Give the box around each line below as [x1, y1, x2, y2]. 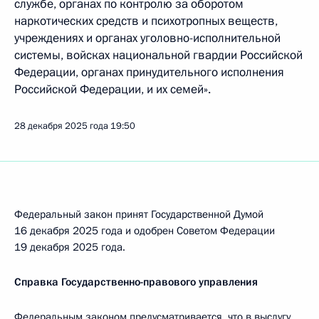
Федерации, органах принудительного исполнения [14, 64, 284, 80]
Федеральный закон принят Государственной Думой [14, 207, 263, 221]
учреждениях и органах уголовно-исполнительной [14, 30, 281, 46]
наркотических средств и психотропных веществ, [14, 13, 278, 29]
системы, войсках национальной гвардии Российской [14, 47, 303, 63]
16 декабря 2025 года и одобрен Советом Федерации [14, 224, 275, 238]
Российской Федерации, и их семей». [14, 81, 211, 98]
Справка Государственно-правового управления [14, 275, 258, 289]
